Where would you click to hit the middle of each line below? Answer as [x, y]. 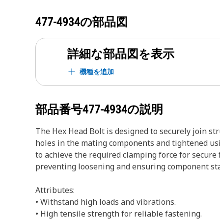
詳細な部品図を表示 [121, 54]
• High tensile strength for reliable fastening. [119, 214]
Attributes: [55, 190]
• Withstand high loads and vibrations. [106, 202]
